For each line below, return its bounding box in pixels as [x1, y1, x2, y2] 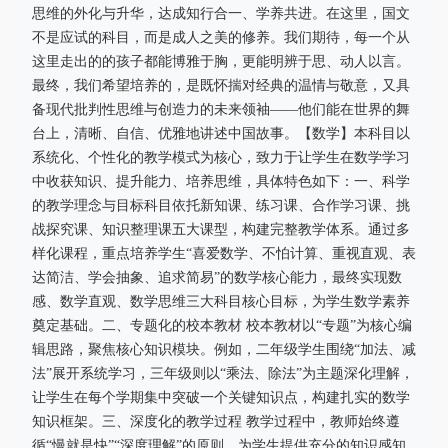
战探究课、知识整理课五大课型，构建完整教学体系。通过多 [32, 222, 410, 237]
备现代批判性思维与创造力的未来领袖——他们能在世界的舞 [32, 102, 410, 117]
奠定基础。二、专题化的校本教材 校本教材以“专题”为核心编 [32, 318, 412, 333]
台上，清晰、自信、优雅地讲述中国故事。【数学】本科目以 [32, 126, 410, 141]
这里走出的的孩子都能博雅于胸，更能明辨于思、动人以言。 [32, 54, 410, 69]
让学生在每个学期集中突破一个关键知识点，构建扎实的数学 [32, 390, 410, 405]
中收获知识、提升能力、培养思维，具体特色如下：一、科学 [32, 174, 410, 189]
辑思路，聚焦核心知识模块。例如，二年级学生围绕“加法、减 [32, 342, 416, 357]
